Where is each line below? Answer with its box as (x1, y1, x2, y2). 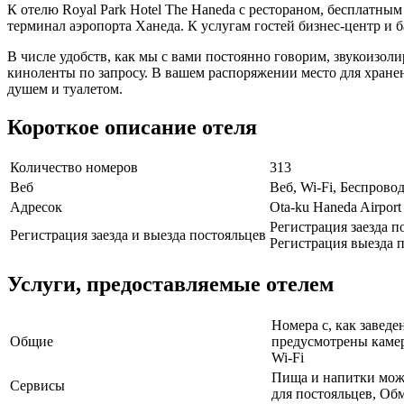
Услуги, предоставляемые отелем (7, 272, 334, 297)
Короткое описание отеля (7, 115, 257, 139)
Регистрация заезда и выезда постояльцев (10, 227, 266, 243)
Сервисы (10, 378, 65, 394)
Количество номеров (10, 160, 138, 176)
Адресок (10, 199, 62, 216)
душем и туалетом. (7, 80, 123, 96)
